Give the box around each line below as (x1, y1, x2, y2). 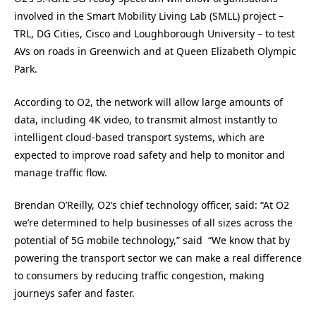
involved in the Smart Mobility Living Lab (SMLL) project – (14, 9, 284, 23)
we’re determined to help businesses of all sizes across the (14, 216, 293, 230)
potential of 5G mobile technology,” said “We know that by (14, 233, 290, 248)
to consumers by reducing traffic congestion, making (14, 269, 265, 283)
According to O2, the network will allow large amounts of (14, 95, 283, 109)
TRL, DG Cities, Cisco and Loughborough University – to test (14, 27, 295, 41)
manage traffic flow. (14, 165, 107, 179)
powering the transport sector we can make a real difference (14, 251, 302, 265)
